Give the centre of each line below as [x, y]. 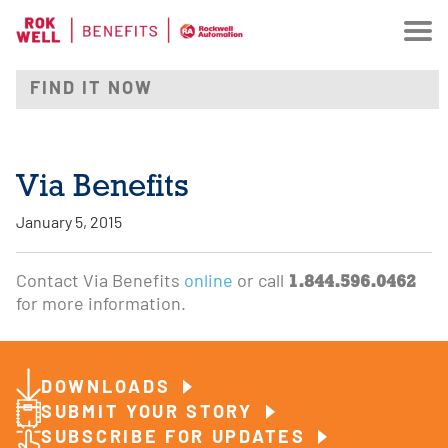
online [208, 282]
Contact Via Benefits [100, 282]
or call [260, 282]
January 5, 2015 [69, 223]
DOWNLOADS [109, 389]
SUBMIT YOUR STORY [150, 414]
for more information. [101, 305]
